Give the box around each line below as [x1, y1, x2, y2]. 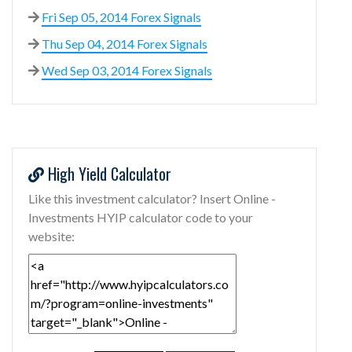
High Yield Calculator [44, 161, 171, 185]
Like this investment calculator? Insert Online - [28, 190, 276, 206]
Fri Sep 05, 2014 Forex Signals [42, 9, 201, 24]
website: [28, 228, 75, 244]
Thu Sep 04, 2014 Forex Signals [42, 35, 207, 51]
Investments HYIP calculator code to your [28, 209, 253, 225]
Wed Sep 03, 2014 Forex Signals [42, 62, 212, 78]
